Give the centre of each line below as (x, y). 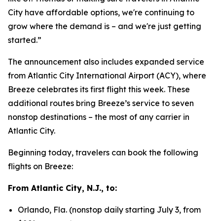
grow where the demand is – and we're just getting (105, 26)
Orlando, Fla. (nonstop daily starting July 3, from (109, 210)
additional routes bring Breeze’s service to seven (101, 103)
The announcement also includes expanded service (106, 62)
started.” (25, 40)
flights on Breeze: (40, 166)
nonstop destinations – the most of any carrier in (99, 117)
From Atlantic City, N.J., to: (62, 188)
